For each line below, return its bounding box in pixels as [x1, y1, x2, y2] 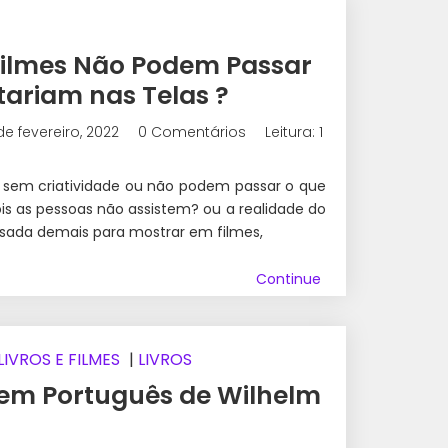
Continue [256, 269, 321, 290]
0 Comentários [138, 122, 246, 143]
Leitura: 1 [265, 122, 323, 143]
